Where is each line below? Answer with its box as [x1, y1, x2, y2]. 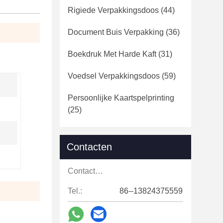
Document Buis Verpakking [68, 28, 164, 36]
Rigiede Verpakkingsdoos [68, 6, 159, 14]
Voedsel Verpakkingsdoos [68, 72, 160, 80]
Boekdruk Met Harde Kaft [68, 50, 156, 58]
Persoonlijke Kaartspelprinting [68, 94, 174, 102]
